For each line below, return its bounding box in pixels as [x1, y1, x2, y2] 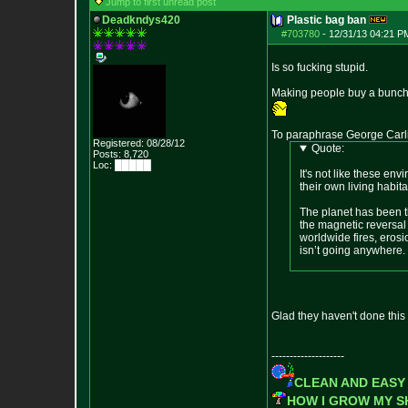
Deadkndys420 [102, 14, 180, 26]
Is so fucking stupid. [271, 61, 368, 74]
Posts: [93, 148, 121, 159]
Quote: [311, 142, 344, 155]
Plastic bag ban [287, 14, 366, 26]
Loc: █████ [93, 159, 151, 170]
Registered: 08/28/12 [93, 138, 185, 148]
